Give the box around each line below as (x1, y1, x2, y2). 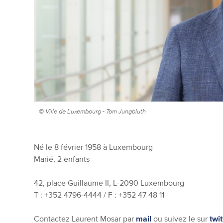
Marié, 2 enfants (34, 154, 90, 163)
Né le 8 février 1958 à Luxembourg (34, 142, 153, 151)
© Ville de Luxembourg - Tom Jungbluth (39, 107, 146, 115)
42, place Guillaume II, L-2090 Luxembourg (34, 178, 185, 187)
